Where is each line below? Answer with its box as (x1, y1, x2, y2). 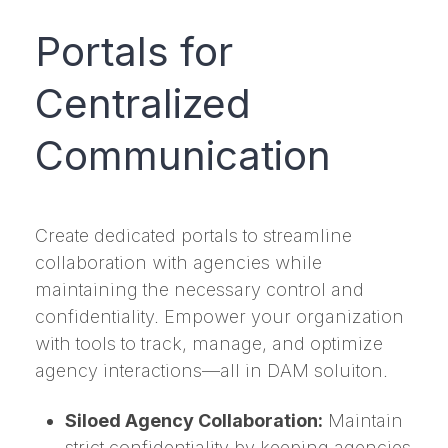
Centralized (35, 79, 251, 129)
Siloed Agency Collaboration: (65, 409, 323, 431)
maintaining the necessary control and (35, 279, 364, 301)
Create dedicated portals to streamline (35, 225, 352, 247)
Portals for (35, 27, 233, 77)
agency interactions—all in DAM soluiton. (35, 360, 388, 382)
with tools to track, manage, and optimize (35, 333, 383, 355)
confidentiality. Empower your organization (35, 306, 404, 328)
